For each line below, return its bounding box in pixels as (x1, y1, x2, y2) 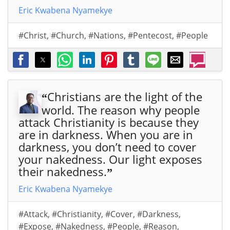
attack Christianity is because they (18, 114, 199, 130)
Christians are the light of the (47, 89, 202, 105)
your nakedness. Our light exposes (18, 151, 202, 167)
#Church (51, 29, 84, 41)
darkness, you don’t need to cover (18, 139, 196, 155)
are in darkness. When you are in (18, 127, 193, 143)
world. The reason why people (42, 102, 200, 118)
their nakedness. (18, 164, 107, 180)
